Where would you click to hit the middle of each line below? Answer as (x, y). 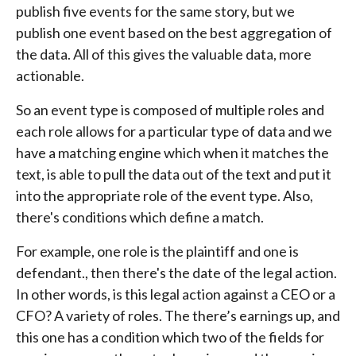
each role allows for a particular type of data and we (174, 131)
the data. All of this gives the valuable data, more (164, 54)
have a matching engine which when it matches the (172, 152)
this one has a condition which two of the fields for (170, 337)
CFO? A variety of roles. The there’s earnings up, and (178, 315)
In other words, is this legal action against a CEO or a (176, 294)
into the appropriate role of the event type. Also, (164, 195)
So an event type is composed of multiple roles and (170, 109)
